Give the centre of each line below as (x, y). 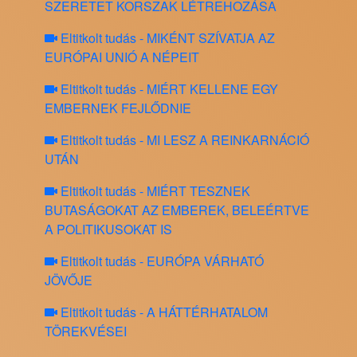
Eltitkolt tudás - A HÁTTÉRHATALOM (163, 312)
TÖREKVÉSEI (86, 331)
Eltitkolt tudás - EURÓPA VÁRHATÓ (161, 261)
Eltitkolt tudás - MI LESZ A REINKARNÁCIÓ (183, 140)
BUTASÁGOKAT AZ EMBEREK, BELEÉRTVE (177, 210)
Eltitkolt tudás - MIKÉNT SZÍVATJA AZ (166, 38)
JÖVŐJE (69, 280)
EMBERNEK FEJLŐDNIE (118, 108)
